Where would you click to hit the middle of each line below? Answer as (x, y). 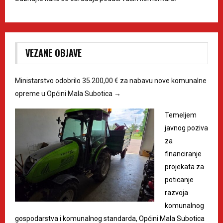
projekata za (184, 167)
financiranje (183, 154)
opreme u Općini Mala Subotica (64, 94)
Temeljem (181, 115)
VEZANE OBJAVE (54, 53)
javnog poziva (186, 128)
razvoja (176, 193)
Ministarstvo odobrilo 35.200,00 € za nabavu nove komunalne (111, 81)
